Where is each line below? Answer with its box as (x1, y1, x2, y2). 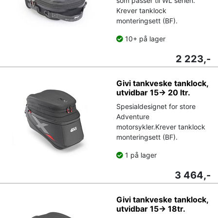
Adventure (116, 112, 149, 121)
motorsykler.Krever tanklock (116, 122, 205, 131)
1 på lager (123, 150, 157, 159)
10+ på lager (123, 34, 165, 43)
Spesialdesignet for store (116, 102, 196, 110)
